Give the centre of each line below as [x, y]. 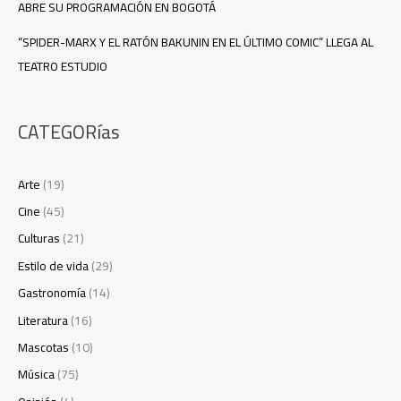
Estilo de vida [53, 265]
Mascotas [43, 348]
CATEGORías [69, 132]
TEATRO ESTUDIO [63, 67]
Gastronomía [52, 293]
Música [36, 375]
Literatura [43, 320]
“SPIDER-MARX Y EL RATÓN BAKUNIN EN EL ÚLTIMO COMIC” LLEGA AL [196, 43]
